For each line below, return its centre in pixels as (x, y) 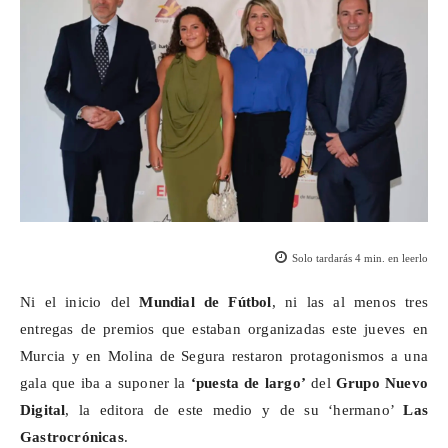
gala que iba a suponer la (103, 383)
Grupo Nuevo (382, 383)
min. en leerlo (394, 258)
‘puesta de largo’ (246, 383)
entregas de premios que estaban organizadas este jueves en (224, 329)
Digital (43, 410)
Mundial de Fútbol (205, 302)
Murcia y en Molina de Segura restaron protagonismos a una (224, 356)
